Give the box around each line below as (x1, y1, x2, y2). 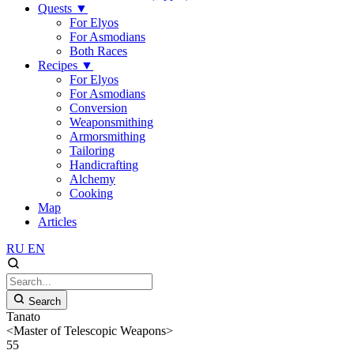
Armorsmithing (70, 130, 145, 143)
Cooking (70, 186, 113, 200)
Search (28, 296, 61, 307)
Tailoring (70, 144, 115, 157)
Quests (38, 2, 75, 15)
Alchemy (70, 172, 115, 186)
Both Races (70, 44, 127, 58)
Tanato (6, 310, 40, 323)
